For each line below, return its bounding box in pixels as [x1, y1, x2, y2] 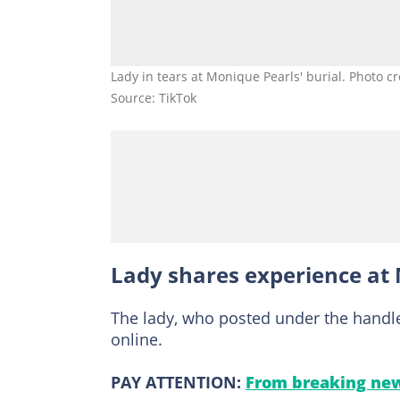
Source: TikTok [111, 88, 196, 106]
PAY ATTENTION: [111, 371, 246, 393]
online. [111, 328, 162, 350]
